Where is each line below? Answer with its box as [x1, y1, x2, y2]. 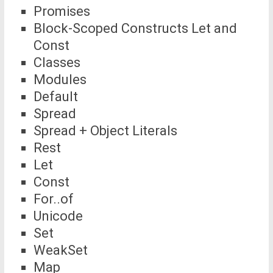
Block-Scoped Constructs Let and [33, 20, 237, 36]
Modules [33, 71, 87, 87]
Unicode [33, 208, 83, 224]
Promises [33, 3, 90, 19]
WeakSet [33, 242, 88, 258]
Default [33, 88, 78, 104]
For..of [33, 191, 74, 207]
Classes [33, 54, 80, 70]
